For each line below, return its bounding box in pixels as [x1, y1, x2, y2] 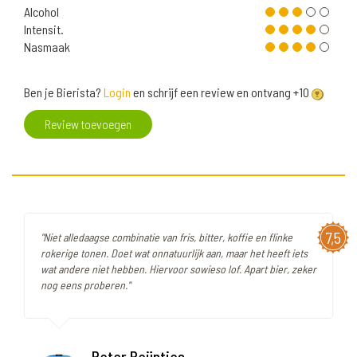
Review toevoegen [45, 116, 131, 132]
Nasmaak [24, 39, 70, 55]
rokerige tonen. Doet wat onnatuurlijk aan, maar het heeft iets [41, 246, 308, 261]
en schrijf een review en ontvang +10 [131, 84, 312, 100]
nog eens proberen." [41, 278, 130, 292]
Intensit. [24, 22, 64, 37]
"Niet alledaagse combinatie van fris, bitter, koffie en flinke [41, 230, 292, 245]
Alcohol [24, 4, 59, 20]
